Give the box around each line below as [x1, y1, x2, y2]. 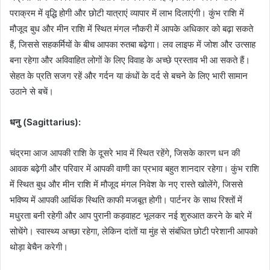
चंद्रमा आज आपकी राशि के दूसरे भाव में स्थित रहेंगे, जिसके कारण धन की [10, 146, 240, 159]
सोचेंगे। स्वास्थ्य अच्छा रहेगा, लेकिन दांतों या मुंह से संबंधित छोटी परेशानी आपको [10, 225, 257, 237]
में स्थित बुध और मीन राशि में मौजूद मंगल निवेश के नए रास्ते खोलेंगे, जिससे [10, 178, 243, 190]
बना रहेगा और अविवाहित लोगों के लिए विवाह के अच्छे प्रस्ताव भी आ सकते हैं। [10, 54, 250, 66]
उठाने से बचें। [10, 85, 54, 97]
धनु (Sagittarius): [10, 116, 81, 128]
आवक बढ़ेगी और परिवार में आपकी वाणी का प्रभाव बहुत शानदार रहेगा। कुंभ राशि [10, 162, 259, 174]
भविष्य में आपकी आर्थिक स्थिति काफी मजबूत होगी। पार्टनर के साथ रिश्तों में [10, 193, 242, 206]
